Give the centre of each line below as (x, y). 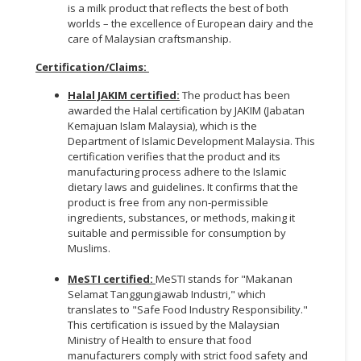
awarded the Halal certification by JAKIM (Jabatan (186, 110)
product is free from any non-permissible (168, 202)
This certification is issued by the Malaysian (174, 324)
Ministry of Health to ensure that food (160, 340)
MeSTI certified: (112, 278)
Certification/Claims (89, 66)
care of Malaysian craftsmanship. (149, 38)
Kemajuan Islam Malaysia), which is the (162, 125)
